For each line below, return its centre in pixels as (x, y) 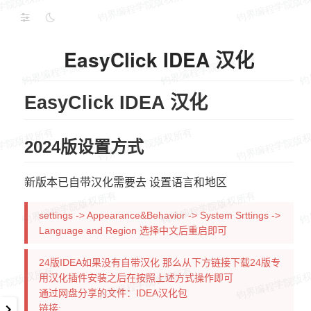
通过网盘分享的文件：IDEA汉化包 (113, 293)
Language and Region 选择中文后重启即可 (133, 231)
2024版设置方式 (84, 147)
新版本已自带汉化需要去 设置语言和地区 (126, 183)
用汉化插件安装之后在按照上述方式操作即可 (136, 278)
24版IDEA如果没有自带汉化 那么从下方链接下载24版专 (160, 263)
